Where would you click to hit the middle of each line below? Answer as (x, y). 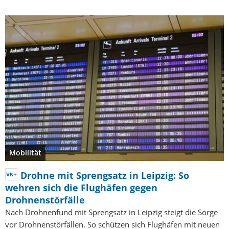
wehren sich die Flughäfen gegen (81, 188)
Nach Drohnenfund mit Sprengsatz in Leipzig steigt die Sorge (111, 212)
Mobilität (25, 153)
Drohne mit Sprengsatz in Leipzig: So (105, 176)
